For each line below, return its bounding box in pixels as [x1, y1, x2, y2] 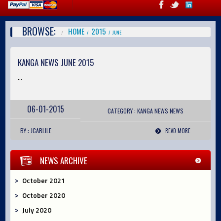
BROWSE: [22, 23, 56, 38]
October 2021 [22, 175, 66, 185]
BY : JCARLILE [20, 126, 52, 135]
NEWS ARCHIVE [40, 154, 88, 167]
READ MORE [165, 126, 191, 135]
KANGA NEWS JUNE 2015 [18, 56, 94, 69]
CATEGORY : [107, 106, 137, 115]
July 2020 [22, 204, 52, 215]
